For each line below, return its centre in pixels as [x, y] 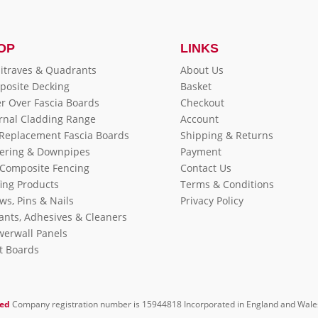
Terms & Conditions [227, 184]
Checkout [202, 102]
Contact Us [205, 168]
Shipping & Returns [226, 135]
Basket [196, 86]
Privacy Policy [212, 200]
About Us [202, 70]
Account [199, 119]
